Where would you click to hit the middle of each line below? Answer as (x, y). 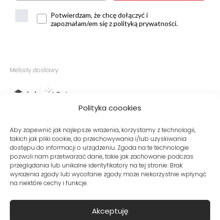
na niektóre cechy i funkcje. (49, 183)
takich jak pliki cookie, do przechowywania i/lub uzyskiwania (98, 139)
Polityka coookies (110, 108)
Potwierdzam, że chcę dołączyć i (99, 15)
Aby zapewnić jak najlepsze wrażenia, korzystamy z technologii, (103, 130)
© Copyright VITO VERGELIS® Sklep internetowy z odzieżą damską (110, 205)
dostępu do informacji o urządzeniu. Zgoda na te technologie (99, 148)
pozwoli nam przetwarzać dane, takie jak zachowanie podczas (102, 156)
